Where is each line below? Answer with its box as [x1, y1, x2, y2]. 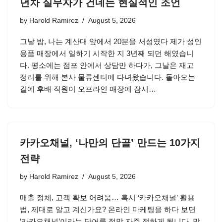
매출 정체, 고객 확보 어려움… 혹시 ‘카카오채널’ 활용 [20, 193, 195, 202]
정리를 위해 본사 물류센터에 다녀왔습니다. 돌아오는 [20, 73, 195, 81]
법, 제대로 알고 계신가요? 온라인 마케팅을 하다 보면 [20, 205, 196, 214]
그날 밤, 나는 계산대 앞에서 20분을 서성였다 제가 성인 [20, 37, 202, 46]
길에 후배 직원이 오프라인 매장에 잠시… [20, 85, 158, 93]
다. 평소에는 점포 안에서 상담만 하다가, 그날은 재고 [20, 61, 194, 69]
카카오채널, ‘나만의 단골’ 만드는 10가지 [20, 137, 200, 148]
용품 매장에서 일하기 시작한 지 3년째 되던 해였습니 [20, 49, 194, 57]
